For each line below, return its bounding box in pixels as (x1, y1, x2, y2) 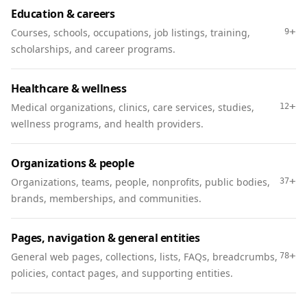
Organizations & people (11, 156, 134, 171)
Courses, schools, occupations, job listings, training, (11, 26, 250, 39)
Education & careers (11, 6, 115, 21)
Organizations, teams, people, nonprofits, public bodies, (11, 175, 270, 188)
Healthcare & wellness (11, 81, 127, 96)
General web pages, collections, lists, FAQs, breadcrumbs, (11, 250, 278, 263)
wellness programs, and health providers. (11, 117, 204, 130)
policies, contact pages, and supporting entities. (11, 267, 233, 280)
